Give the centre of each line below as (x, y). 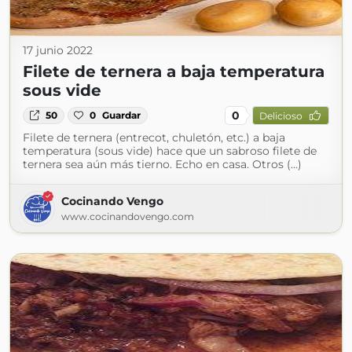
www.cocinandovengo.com (128, 216)
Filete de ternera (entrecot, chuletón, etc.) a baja (154, 137)
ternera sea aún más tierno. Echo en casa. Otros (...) (162, 164)
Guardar (122, 115)
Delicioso (280, 115)
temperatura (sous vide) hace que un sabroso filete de (170, 151)
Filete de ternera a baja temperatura (174, 71)
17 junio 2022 (58, 50)
